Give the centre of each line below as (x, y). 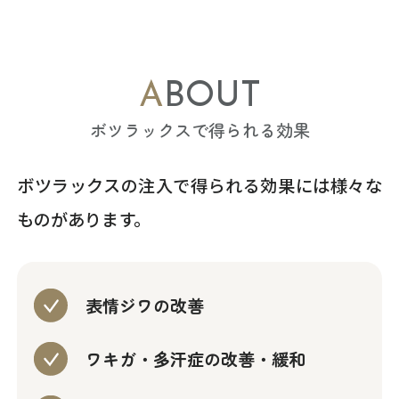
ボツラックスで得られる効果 (199, 130)
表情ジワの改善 (144, 305)
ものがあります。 (84, 219)
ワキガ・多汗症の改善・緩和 (195, 359)
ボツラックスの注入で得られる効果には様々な (199, 185)
